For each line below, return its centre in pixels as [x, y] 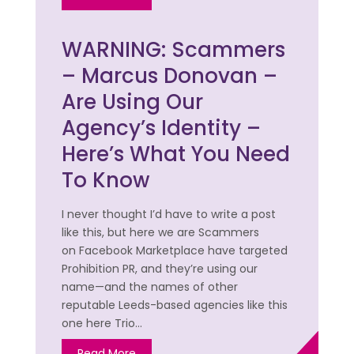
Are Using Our [133, 102]
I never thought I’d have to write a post [169, 215]
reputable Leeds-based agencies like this [175, 305]
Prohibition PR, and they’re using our [160, 269]
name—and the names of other [150, 287]
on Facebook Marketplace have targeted [175, 251]
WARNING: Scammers [174, 50]
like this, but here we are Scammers [161, 233]
